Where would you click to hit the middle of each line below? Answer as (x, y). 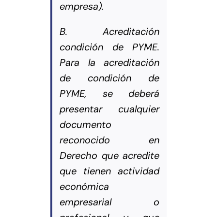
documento (85, 124)
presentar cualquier (109, 109)
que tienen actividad (109, 171)
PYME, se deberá (109, 93)
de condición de (109, 78)
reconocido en (109, 140)
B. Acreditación (109, 31)
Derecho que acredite (109, 155)
